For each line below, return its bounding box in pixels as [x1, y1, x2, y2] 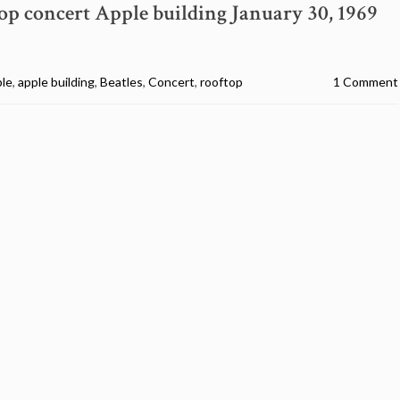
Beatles [100, 74, 143, 89]
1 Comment [333, 74, 398, 89]
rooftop [200, 74, 243, 89]
